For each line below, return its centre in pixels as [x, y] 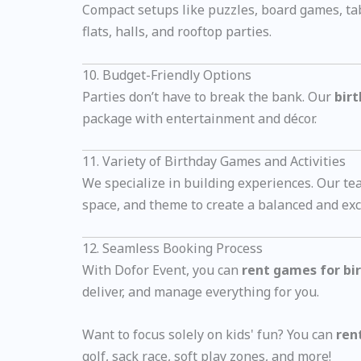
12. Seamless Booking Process [172, 248]
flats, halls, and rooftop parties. [177, 32]
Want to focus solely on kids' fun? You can [209, 334]
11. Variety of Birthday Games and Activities [214, 162]
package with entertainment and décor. [199, 118]
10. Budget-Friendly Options [167, 75]
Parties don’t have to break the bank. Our [208, 96]
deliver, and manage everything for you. [201, 292]
